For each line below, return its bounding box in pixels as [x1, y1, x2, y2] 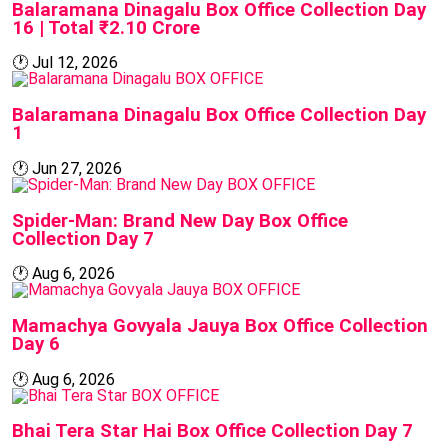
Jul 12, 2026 [32, 53, 118, 73]
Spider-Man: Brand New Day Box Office [12, 209, 348, 232]
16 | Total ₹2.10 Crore [12, 16, 200, 39]
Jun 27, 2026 [32, 158, 122, 178]
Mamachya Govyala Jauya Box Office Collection [12, 315, 428, 338]
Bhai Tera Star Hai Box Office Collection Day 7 [12, 420, 413, 443]
